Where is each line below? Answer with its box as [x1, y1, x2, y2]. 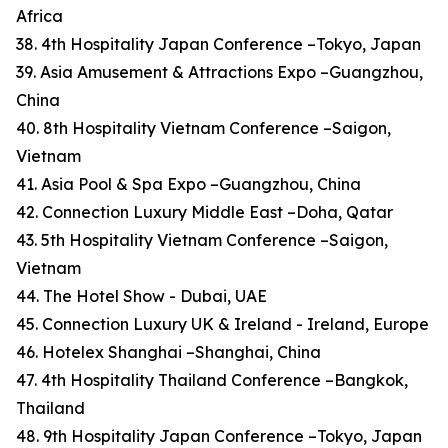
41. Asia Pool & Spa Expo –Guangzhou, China [16, 174, 361, 195]
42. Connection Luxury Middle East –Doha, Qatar [16, 202, 393, 223]
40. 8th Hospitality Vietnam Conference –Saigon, [16, 118, 391, 139]
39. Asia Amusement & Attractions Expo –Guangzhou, [16, 62, 423, 83]
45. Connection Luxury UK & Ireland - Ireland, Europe [16, 314, 429, 335]
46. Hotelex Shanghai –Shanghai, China [16, 342, 321, 363]
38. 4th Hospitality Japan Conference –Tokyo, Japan [16, 34, 421, 55]
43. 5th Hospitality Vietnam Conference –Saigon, [16, 230, 388, 251]
